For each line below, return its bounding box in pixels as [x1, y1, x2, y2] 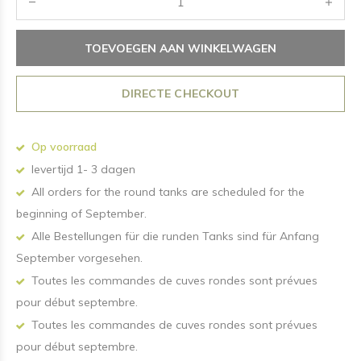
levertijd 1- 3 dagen [28, 162, 135, 176]
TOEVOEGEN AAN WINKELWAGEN [84, 40, 277, 56]
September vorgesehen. [16, 251, 143, 265]
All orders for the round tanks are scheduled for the [28, 185, 305, 199]
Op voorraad [28, 139, 97, 154]
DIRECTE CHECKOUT [122, 86, 239, 101]
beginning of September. [16, 206, 147, 221]
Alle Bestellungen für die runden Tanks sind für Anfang [28, 229, 319, 243]
